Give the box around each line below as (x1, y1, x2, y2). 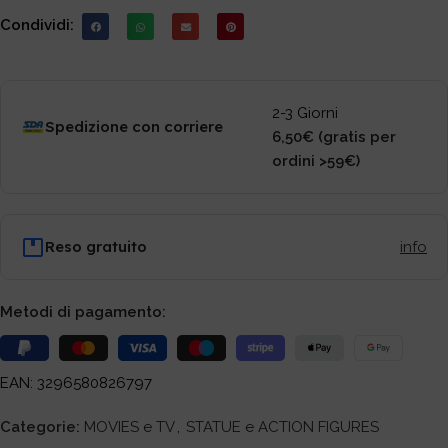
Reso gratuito (45, 237, 147, 257)
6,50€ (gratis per (272, 128, 397, 147)
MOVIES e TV (84, 417, 175, 436)
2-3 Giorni (272, 104, 339, 123)
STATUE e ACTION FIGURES (186, 417, 379, 436)
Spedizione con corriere (45, 117, 223, 137)
